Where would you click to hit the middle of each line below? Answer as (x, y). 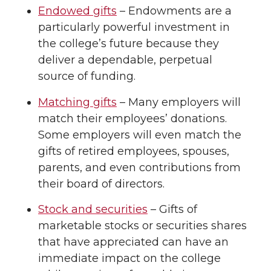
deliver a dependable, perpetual (125, 60)
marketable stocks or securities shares (142, 226)
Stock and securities (93, 210)
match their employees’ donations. (132, 118)
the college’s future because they (129, 43)
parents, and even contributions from (139, 167)
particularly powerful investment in (134, 27)
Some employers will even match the (140, 135)
